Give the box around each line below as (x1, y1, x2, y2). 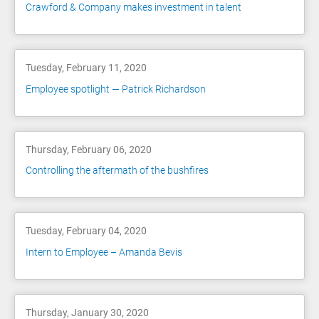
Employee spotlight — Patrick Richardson (26, 83, 206, 95)
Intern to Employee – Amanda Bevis (26, 246, 182, 258)
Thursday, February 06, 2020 (26, 143, 152, 155)
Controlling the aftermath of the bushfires (26, 164, 209, 177)
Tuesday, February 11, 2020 (26, 62, 147, 74)
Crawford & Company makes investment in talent (26, 1, 241, 14)
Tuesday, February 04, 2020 (26, 225, 147, 237)
